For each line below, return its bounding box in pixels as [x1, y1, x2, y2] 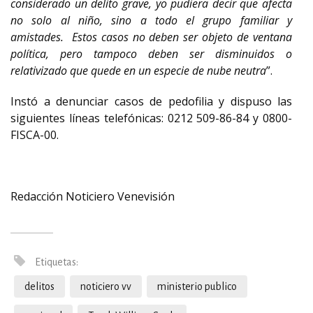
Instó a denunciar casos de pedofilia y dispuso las [10, 94, 292, 109]
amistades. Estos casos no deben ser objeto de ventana [10, 29, 292, 45]
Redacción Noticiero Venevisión [10, 189, 175, 204]
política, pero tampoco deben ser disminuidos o [10, 46, 292, 61]
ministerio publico [157, 281, 237, 292]
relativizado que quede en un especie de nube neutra [10, 63, 266, 78]
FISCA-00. [10, 127, 59, 143]
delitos [24, 281, 54, 292]
